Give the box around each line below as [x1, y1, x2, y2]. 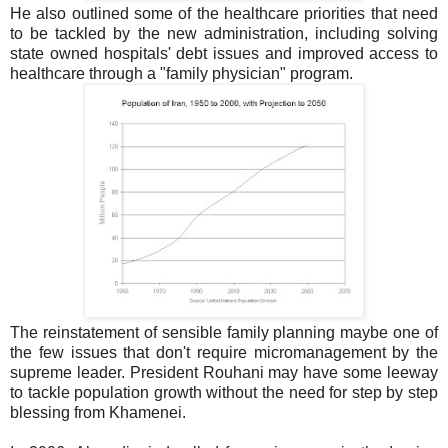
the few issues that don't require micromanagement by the [10, 344, 438, 362]
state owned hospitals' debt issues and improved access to [10, 45, 438, 63]
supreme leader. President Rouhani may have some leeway [10, 364, 438, 382]
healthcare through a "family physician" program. [10, 65, 353, 83]
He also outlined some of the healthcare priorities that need [10, 5, 438, 23]
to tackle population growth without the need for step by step [10, 384, 438, 402]
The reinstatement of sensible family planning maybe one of [10, 324, 438, 342]
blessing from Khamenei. [10, 404, 190, 422]
